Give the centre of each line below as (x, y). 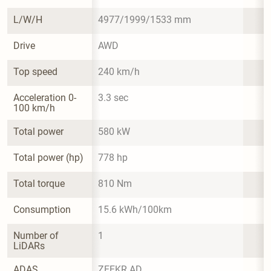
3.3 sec (113, 97)
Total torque (39, 183)
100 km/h (34, 108)
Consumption (42, 209)
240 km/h (119, 71)
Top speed (35, 71)
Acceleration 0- (45, 97)
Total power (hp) (48, 157)
